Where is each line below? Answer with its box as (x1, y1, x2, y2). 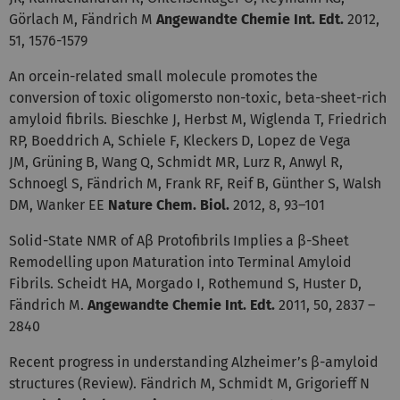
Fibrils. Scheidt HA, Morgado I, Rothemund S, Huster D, (9, 274, 362, 292)
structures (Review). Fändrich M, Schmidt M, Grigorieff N (9, 374, 370, 392)
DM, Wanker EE (9, 196, 108, 213)
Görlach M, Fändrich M (9, 10, 156, 28)
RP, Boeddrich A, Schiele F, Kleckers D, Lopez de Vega (9, 131, 351, 149)
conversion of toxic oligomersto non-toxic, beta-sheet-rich (9, 88, 387, 106)
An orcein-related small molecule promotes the (9, 67, 318, 85)
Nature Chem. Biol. (108, 196, 229, 213)
